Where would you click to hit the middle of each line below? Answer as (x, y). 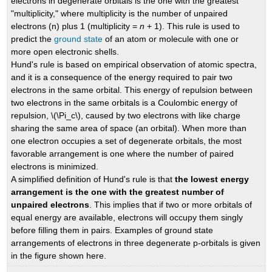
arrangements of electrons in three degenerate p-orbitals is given (136, 243)
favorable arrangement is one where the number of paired (123, 153)
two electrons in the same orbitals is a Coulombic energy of (124, 102)
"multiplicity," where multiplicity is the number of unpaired (120, 13)
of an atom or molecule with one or (171, 39)
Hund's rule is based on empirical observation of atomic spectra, (134, 64)
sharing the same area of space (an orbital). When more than (129, 128)
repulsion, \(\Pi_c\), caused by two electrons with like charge (126, 115)
